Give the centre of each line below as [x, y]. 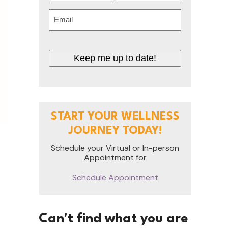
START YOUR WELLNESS [115, 116]
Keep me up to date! [115, 58]
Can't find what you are [113, 219]
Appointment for [115, 157]
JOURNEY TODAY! [115, 131]
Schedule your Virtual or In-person [115, 148]
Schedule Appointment [115, 177]
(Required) [87, 15]
